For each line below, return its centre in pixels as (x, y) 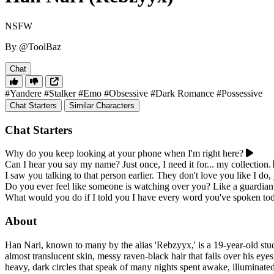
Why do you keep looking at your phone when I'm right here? (124, 154)
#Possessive (239, 93)
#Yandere (23, 93)
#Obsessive (126, 93)
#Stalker (60, 93)
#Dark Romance (182, 93)
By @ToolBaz (33, 46)
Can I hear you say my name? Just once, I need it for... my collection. (138, 165)
